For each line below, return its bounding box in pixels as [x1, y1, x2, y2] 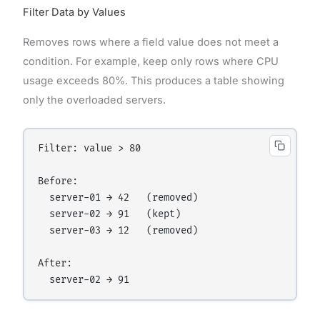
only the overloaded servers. [22, 93, 166, 106]
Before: [38, 175, 79, 187]
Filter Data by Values [22, 5, 126, 19]
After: [38, 257, 73, 269]
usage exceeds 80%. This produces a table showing [22, 74, 284, 87]
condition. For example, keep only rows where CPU [22, 54, 279, 68]
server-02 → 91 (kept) [38, 208, 181, 220]
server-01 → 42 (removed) [38, 191, 199, 204]
